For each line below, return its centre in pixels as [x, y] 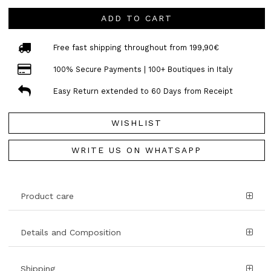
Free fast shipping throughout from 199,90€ [136, 47]
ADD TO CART [136, 18]
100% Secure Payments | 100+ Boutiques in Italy [143, 69]
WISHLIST [136, 123]
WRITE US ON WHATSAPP [137, 150]
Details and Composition [71, 233]
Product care [47, 196]
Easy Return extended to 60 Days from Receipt [143, 91]
